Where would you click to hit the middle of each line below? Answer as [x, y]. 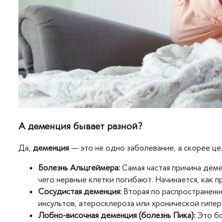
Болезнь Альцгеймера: [79, 167]
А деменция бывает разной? [80, 126]
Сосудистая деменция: [80, 191]
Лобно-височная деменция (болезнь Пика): [117, 215]
